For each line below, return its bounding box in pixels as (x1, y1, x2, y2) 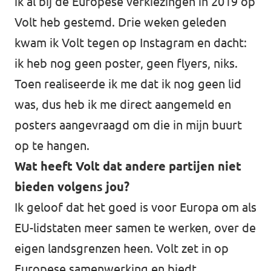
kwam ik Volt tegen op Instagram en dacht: (15, 36, 247, 50)
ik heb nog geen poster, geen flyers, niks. (15, 56, 238, 70)
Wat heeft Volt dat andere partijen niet (15, 159, 241, 173)
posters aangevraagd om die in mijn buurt (15, 118, 242, 132)
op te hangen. (15, 139, 93, 152)
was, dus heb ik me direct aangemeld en (15, 97, 231, 111)
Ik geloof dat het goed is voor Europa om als (15, 200, 256, 214)
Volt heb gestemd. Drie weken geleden (15, 15, 226, 29)
